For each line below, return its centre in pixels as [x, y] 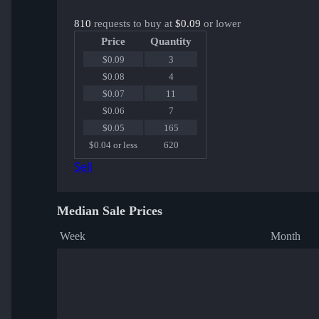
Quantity [171, 42]
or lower [221, 24]
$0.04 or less [113, 145]
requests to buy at [133, 24]
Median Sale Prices [110, 211]
